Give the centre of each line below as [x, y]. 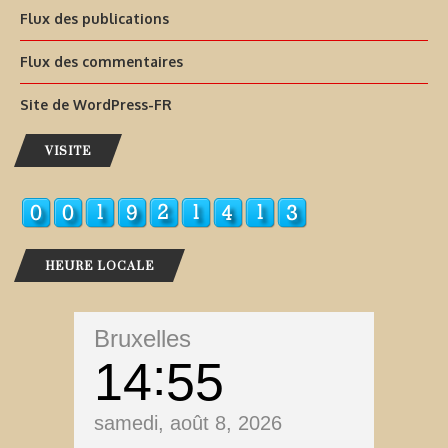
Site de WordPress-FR [96, 105]
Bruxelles [142, 339]
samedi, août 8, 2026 [188, 423]
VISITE [68, 151]
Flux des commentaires [101, 62]
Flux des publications [94, 19]
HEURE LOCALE [99, 266]
